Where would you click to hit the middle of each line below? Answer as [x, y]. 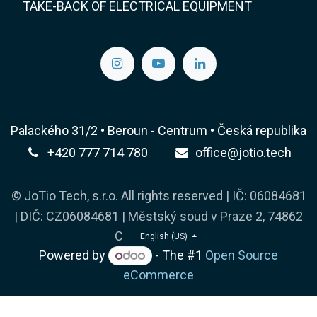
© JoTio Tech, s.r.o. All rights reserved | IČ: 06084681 [158, 195]
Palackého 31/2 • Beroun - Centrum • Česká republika [158, 131]
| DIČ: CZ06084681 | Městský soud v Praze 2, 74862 [158, 216]
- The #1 [178, 255]
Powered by [74, 255]
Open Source [241, 255]
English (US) [163, 236]
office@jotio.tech [244, 153]
